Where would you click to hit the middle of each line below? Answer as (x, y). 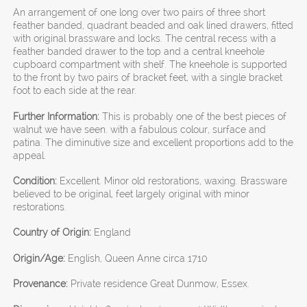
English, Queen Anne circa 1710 (137, 258)
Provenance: (41, 284)
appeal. (30, 155)
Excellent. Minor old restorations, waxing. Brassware (174, 181)
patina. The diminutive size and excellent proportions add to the (153, 142)
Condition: (35, 181)
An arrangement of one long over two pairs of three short (139, 13)
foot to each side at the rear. (75, 91)
